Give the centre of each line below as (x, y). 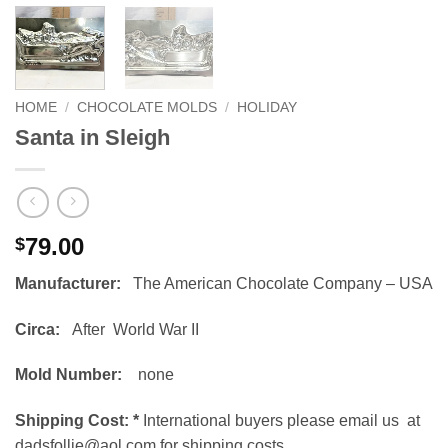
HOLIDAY (267, 108)
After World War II (129, 329)
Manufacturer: (72, 283)
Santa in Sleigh (92, 138)
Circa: (37, 329)
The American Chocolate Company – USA (281, 283)
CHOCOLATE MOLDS (147, 108)
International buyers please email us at (279, 421)
